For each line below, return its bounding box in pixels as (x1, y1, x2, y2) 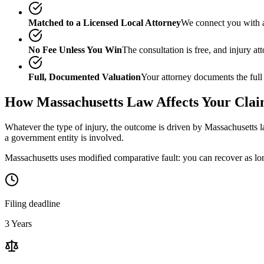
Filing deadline (5, 198, 60, 209)
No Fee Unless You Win (28, 44, 122, 55)
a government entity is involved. (5, 132, 124, 143)
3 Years (5, 218, 32, 229)
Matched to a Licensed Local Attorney (28, 17, 181, 28)
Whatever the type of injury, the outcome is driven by (5, 121, 204, 132)
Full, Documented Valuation (28, 71, 141, 82)
